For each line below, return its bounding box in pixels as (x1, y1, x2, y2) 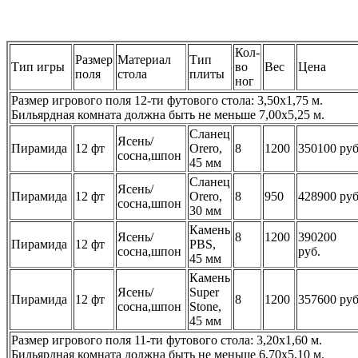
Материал (117, 52, 171, 66)
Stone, (189, 299, 221, 313)
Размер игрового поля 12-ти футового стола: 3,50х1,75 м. (11, 93, 323, 107)
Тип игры (11, 59, 65, 74)
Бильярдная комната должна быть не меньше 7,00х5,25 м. (11, 107, 324, 121)
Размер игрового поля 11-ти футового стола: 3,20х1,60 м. (11, 332, 322, 347)
